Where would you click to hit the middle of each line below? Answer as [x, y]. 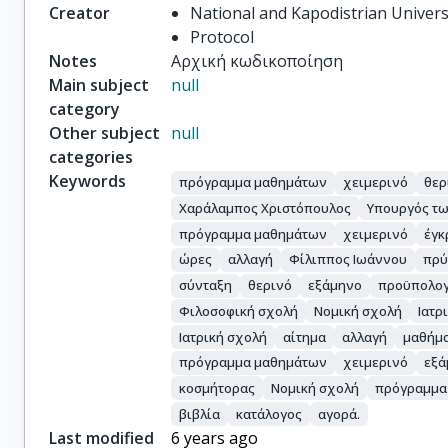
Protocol [222, 37]
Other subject [104, 133]
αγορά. [339, 413]
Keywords [87, 181]
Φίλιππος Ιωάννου [348, 259]
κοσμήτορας [217, 387]
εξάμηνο [335, 285]
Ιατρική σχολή [223, 336]
